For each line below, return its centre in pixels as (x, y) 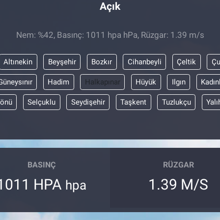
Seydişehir (88, 102)
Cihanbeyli (144, 62)
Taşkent (133, 102)
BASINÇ (42, 165)
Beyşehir (62, 62)
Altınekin (18, 62)
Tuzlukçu (176, 102)
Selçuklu (41, 102)
